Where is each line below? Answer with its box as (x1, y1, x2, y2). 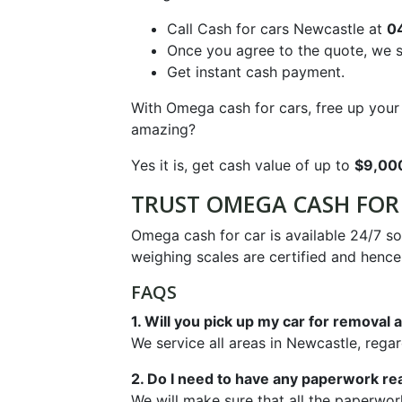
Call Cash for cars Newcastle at (166, 20, 387, 39)
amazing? (130, 120, 196, 139)
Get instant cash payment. (166, 63, 345, 82)
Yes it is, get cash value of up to (130, 156, 354, 175)
